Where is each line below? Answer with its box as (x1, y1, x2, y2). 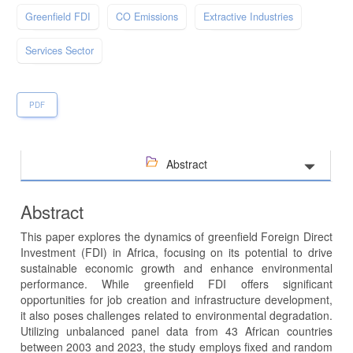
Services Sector (25, 43, 94, 58)
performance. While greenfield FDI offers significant (20, 276, 333, 292)
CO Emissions (116, 9, 178, 24)
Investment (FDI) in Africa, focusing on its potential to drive (20, 244, 333, 261)
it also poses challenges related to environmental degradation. (20, 307, 333, 324)
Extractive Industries (203, 9, 293, 24)
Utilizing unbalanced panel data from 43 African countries (20, 323, 333, 340)
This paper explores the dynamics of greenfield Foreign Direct (20, 229, 333, 245)
